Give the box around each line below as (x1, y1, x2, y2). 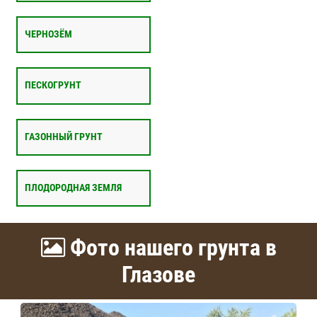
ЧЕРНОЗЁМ (24, 28, 72, 41)
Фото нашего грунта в (64, 234, 277, 262)
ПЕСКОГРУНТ (24, 79, 81, 92)
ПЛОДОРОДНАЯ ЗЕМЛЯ (24, 182, 122, 195)
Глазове (122, 261, 195, 289)
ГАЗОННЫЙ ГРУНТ (24, 130, 103, 143)
